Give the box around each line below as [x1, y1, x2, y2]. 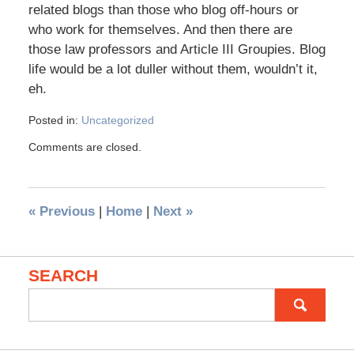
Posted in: [28, 114, 78, 127]
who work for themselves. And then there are [28, 22, 292, 38]
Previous [35, 204, 95, 220]
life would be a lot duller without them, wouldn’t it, [28, 62, 318, 77]
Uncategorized [81, 114, 154, 127]
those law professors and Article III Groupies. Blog [28, 42, 326, 58]
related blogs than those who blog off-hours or [28, 2, 299, 18]
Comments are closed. [28, 141, 141, 154]
